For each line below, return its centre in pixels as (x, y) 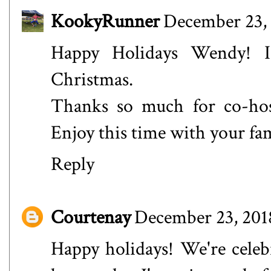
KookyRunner (105, 21)
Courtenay (91, 218)
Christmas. (92, 79)
